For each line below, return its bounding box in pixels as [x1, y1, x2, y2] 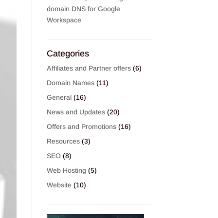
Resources [47, 137, 80, 145]
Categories [47, 49, 90, 58]
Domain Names [47, 79, 95, 87]
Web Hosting [47, 166, 87, 174]
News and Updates [47, 108, 106, 116]
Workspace [47, 16, 82, 24]
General [47, 93, 72, 101]
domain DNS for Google [47, 5, 121, 13]
